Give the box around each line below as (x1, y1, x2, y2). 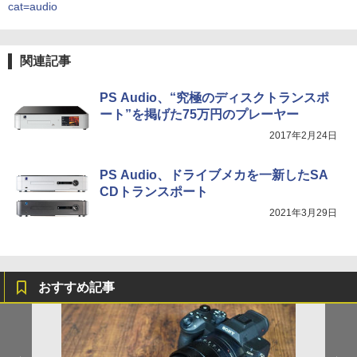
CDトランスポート (100, 185, 208, 199)
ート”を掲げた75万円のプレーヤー (100, 108, 299, 122)
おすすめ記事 (38, 280, 115, 295)
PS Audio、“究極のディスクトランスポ (100, 91, 329, 105)
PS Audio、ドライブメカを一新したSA (100, 168, 328, 182)
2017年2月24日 (269, 130, 337, 142)
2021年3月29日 (269, 207, 337, 219)
